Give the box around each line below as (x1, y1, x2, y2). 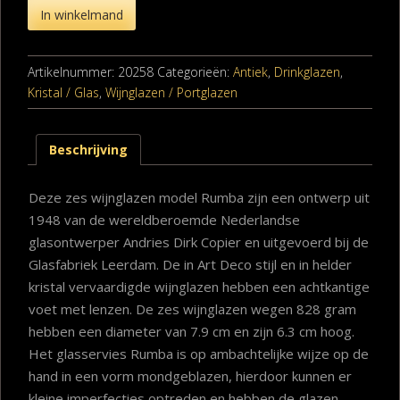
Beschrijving (49, 140, 128, 158)
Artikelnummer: (28, 62, 118, 80)
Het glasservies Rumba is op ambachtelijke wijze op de (29, 344, 369, 362)
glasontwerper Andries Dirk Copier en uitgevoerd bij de (29, 232, 369, 251)
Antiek (233, 62, 268, 80)
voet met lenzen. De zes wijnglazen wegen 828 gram (29, 299, 356, 318)
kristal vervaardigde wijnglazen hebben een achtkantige (29, 277, 370, 296)
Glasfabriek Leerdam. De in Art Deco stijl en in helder (29, 254, 352, 273)
